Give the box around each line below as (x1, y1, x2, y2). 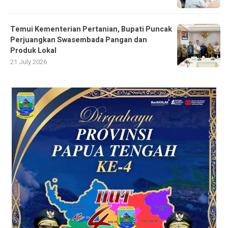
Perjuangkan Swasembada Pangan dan (10, 35, 147, 46)
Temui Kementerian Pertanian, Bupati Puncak (10, 24, 172, 35)
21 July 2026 (10, 57, 47, 67)
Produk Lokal (10, 45, 56, 56)
